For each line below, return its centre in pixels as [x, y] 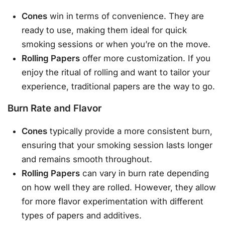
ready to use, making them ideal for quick [104, 30]
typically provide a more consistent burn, [130, 131]
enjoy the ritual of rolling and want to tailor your [116, 72]
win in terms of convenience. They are [126, 16]
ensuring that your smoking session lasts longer [117, 145]
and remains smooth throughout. [87, 159]
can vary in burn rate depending [145, 174]
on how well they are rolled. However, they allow [119, 188]
